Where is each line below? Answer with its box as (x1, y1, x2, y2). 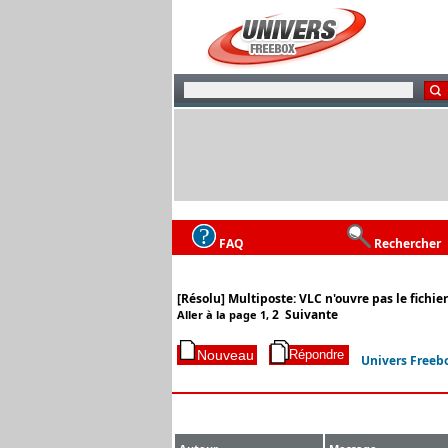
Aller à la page (177, 307, 260, 322)
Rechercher (374, 234, 441, 252)
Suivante (285, 306, 338, 323)
